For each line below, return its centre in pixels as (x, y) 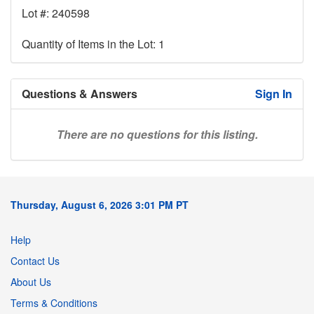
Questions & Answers (80, 93)
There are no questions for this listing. (157, 134)
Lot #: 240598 (56, 13)
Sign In (274, 93)
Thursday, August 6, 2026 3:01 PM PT (100, 204)
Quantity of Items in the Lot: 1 (93, 43)
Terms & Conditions (54, 302)
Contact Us (35, 260)
